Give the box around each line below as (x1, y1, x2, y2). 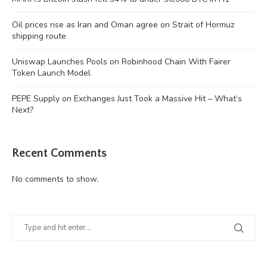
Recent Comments (12, 146, 107, 160)
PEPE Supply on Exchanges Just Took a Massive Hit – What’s (12, 92, 242, 104)
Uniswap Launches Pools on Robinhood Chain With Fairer (12, 55, 231, 67)
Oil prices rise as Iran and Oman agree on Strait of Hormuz (12, 18, 234, 30)
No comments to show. (12, 173, 98, 185)
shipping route (12, 30, 66, 42)
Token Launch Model (12, 67, 91, 79)
